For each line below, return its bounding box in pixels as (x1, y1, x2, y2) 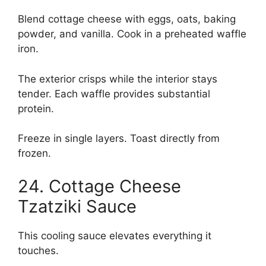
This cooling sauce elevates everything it (18, 229, 211, 242)
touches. (18, 244, 59, 256)
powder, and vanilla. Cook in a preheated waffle (18, 28, 246, 40)
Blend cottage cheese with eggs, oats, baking (18, 13, 236, 26)
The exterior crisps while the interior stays (18, 72, 217, 85)
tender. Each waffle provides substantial (18, 87, 210, 100)
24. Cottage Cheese (18, 175, 181, 197)
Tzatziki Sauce (18, 195, 137, 217)
